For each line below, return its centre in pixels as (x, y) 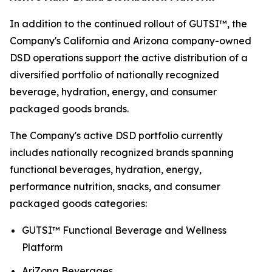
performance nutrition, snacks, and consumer (115, 186)
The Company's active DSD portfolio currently (116, 135)
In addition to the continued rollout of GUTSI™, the (128, 24)
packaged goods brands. (69, 109)
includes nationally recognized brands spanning (122, 152)
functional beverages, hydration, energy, (106, 169)
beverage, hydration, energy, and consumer (113, 92)
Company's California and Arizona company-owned (131, 41)
